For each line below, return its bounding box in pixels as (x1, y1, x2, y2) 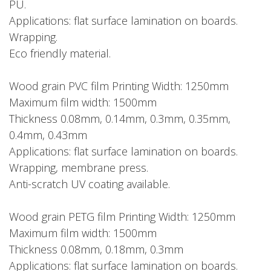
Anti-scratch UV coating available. (9, 177, 170, 191)
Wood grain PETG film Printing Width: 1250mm (9, 209, 235, 224)
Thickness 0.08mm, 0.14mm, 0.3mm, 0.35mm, (9, 111, 230, 126)
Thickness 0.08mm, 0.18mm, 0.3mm (9, 242, 183, 256)
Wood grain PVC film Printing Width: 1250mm (9, 79, 229, 93)
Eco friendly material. (9, 46, 111, 60)
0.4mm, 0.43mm (9, 128, 87, 142)
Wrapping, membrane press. (9, 160, 148, 175)
